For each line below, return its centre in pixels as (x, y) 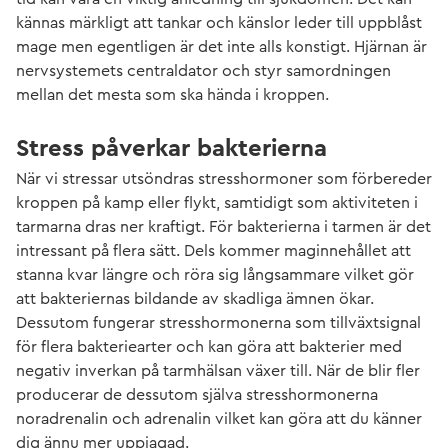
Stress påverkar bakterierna (171, 148)
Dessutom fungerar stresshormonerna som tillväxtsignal (218, 322)
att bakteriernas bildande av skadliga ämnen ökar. (195, 298)
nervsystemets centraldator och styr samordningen (203, 70)
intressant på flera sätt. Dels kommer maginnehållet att (213, 250)
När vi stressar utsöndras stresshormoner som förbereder (224, 178)
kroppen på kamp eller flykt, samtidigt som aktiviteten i (217, 202)
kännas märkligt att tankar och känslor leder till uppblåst (219, 22)
